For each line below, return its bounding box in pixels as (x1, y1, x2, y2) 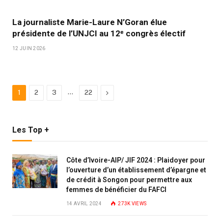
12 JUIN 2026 (12, 46, 46, 51)
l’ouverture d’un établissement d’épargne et (66, 166, 206, 174)
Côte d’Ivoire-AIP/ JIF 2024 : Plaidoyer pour (66, 156, 205, 164)
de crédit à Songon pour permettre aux (66, 176, 192, 184)
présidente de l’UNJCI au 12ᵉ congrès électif (12, 28, 186, 38)
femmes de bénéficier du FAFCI (66, 186, 166, 193)
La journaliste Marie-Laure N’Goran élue (12, 17, 167, 27)
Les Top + (12, 125, 49, 135)
